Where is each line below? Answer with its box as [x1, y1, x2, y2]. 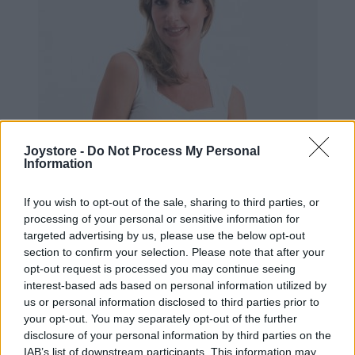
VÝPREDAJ [139, 328, 185, 342]
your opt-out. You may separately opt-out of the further [24, 311, 297, 325]
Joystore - [24, 143, 87, 158]
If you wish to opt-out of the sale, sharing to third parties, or [24, 195, 319, 208]
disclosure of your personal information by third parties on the [24, 328, 331, 342]
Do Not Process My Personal [87, 143, 260, 158]
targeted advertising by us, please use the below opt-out [24, 228, 305, 242]
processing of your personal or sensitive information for [24, 212, 300, 225]
